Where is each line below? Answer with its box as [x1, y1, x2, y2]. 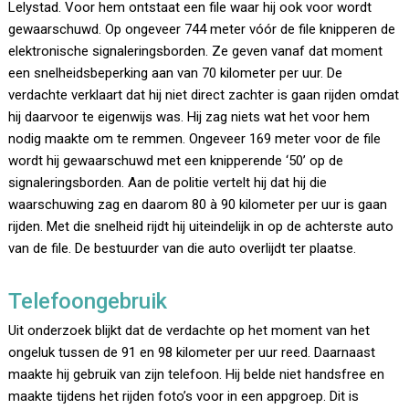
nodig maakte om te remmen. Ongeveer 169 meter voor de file [8, 131, 382, 148]
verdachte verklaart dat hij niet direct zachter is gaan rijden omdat [8, 87, 400, 104]
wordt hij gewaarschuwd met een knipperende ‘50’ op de [8, 152, 344, 170]
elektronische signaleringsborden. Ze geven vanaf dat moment [8, 43, 383, 60]
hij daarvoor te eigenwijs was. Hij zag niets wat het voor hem [8, 109, 371, 126]
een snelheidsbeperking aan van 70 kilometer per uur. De [8, 65, 343, 82]
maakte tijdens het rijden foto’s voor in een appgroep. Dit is [8, 388, 360, 405]
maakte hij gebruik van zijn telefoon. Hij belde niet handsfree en [8, 366, 385, 383]
